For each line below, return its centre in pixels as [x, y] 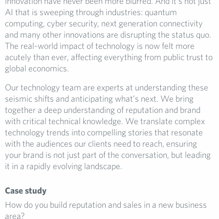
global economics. [37, 68]
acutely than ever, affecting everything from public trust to [109, 57]
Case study [26, 190]
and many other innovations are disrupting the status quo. [108, 34]
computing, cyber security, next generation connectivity [104, 23]
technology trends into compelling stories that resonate [104, 132]
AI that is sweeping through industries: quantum [91, 12]
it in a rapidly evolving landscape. [64, 166]
